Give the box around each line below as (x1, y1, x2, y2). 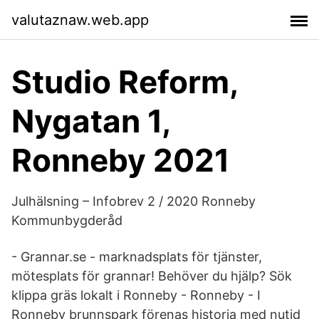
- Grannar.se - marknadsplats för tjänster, (11, 249, 262, 264)
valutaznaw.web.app (11, 11, 149, 28)
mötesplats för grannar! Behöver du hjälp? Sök (11, 268, 292, 283)
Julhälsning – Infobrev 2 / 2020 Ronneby (11, 194, 256, 209)
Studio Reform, (11, 63, 238, 101)
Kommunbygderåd (11, 213, 122, 228)
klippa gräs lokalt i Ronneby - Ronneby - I (11, 288, 261, 303)
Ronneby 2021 (11, 141, 230, 179)
